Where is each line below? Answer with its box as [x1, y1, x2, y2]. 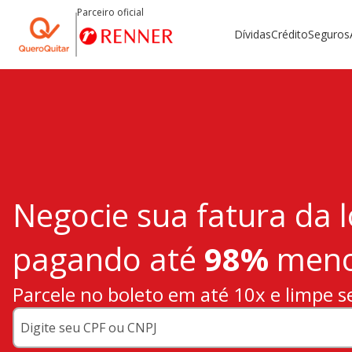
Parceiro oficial [77, 5, 144, 19]
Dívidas [234, 26, 271, 42]
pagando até [13, 237, 204, 281]
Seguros [308, 26, 350, 42]
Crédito [271, 26, 308, 42]
